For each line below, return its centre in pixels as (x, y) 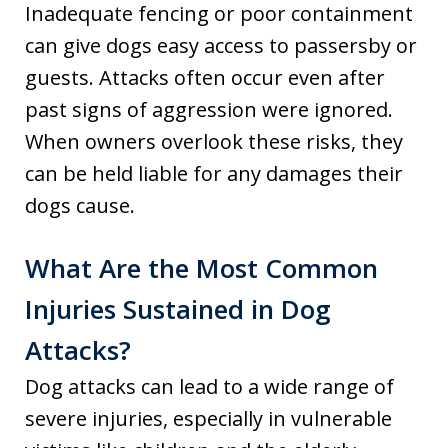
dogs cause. (80, 206)
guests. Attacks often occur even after (205, 78)
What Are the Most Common (201, 268)
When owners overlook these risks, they (214, 142)
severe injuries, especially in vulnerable (208, 419)
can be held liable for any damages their (214, 174)
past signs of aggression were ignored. (209, 110)
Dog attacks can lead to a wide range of (209, 387)
